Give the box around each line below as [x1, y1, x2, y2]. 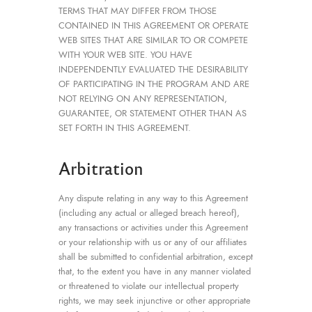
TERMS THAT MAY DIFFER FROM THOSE [58, 4, 217, 17]
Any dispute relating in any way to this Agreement [58, 192, 248, 205]
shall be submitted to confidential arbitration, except [58, 250, 253, 263]
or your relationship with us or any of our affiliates [58, 235, 247, 249]
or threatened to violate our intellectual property [58, 279, 239, 292]
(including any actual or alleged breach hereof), [58, 206, 240, 219]
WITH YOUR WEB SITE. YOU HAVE [58, 48, 192, 61]
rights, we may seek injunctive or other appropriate [58, 294, 251, 307]
